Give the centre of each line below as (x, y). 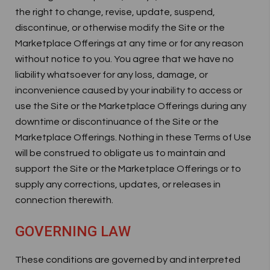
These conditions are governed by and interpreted (128, 260)
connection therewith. (64, 200)
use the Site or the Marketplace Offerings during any (131, 106)
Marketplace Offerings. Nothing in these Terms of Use (133, 137)
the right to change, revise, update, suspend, (115, 12)
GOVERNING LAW (73, 231)
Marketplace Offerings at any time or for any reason (129, 43)
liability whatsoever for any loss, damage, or (111, 75)
